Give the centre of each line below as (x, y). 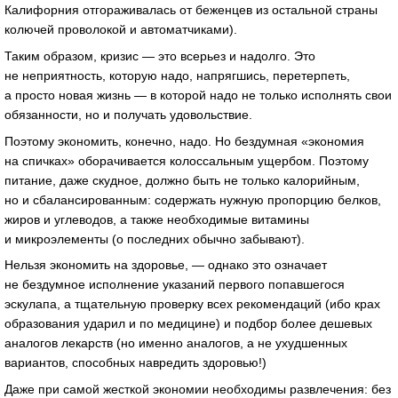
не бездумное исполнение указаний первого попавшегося (175, 285)
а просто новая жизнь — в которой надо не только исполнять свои (198, 95)
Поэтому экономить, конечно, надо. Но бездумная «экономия (184, 141)
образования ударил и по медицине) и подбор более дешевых (188, 324)
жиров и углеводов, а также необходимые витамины (157, 219)
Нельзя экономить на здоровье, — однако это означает (166, 265)
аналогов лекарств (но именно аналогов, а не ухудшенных (176, 343)
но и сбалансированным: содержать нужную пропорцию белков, (193, 199)
